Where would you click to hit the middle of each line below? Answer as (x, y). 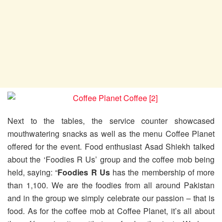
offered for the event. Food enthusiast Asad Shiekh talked (111, 147)
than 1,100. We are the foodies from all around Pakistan (111, 185)
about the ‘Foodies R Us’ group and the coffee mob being (111, 160)
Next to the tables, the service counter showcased (111, 121)
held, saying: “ (33, 172)
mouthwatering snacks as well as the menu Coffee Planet (111, 134)
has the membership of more (162, 172)
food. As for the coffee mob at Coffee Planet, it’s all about (111, 211)
